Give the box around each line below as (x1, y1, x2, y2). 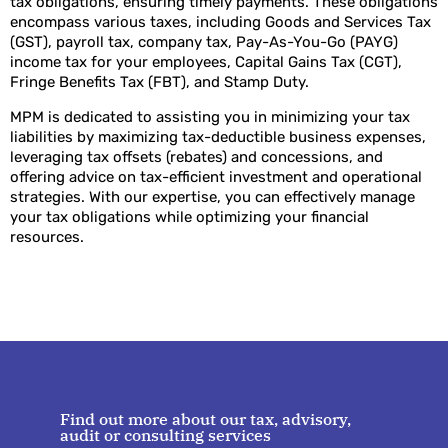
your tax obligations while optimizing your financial (10, 207, 369, 226)
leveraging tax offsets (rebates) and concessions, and (10, 147, 383, 166)
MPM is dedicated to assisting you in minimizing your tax (10, 107, 410, 126)
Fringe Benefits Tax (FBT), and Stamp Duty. (10, 73, 309, 92)
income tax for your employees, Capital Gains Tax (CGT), (10, 53, 402, 72)
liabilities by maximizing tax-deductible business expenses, (10, 127, 426, 146)
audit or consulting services (60, 424, 271, 445)
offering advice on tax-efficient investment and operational (10, 167, 422, 186)
